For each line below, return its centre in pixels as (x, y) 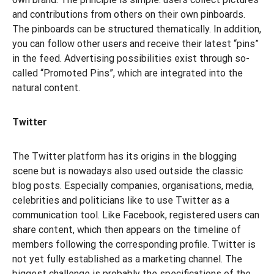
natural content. (46, 88)
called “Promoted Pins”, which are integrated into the (128, 73)
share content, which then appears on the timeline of (127, 230)
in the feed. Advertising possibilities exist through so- (131, 58)
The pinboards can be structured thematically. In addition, (137, 29)
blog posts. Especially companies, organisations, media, (133, 186)
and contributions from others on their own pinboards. (129, 14)
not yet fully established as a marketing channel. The (127, 259)
